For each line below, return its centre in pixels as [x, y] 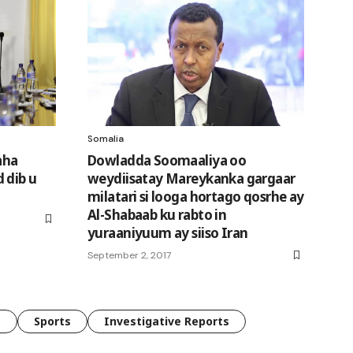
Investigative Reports [167, 321]
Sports [52, 321]
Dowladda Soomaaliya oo [167, 160]
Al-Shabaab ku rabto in [157, 214]
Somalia [106, 138]
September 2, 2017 [129, 255]
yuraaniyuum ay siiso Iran [168, 232]
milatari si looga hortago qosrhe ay [196, 196]
